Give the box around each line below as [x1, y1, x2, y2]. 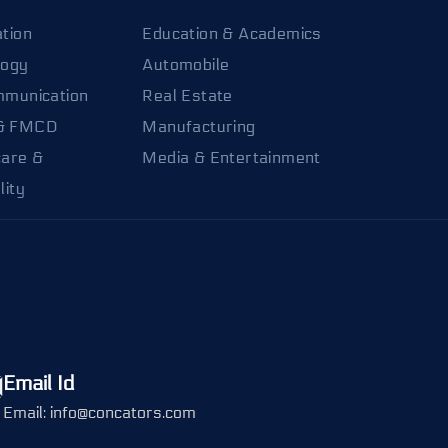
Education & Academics [142, 23, 322, 43]
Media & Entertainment [142, 147, 321, 167]
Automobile [142, 54, 230, 74]
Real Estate [142, 85, 233, 105]
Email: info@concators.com [2, 402, 196, 422]
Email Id [2, 371, 75, 396]
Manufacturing [142, 116, 256, 136]
